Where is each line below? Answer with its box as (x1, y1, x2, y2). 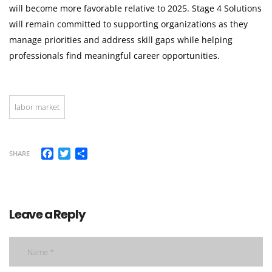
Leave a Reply (9, 205, 86, 223)
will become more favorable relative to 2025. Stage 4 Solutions (9, 2, 262, 15)
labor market (15, 101, 59, 113)
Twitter (70, 145, 100, 159)
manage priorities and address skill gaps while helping (9, 34, 233, 46)
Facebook (53, 145, 95, 159)
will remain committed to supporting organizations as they (9, 18, 248, 30)
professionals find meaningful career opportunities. (9, 50, 220, 62)
